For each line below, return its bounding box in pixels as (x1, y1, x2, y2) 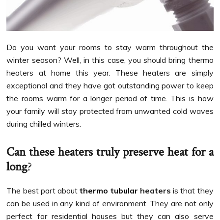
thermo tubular (80, 185, 138, 195)
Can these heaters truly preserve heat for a (6, 143, 214, 160)
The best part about (6, 185, 80, 195)
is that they (170, 185, 214, 195)
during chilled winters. (6, 118, 83, 129)
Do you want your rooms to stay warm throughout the (6, 42, 214, 52)
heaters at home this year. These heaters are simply (6, 67, 214, 78)
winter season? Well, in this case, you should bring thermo (6, 55, 214, 65)
